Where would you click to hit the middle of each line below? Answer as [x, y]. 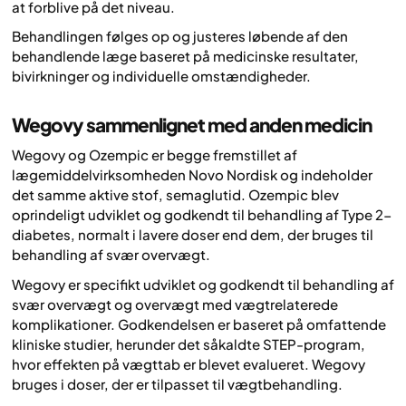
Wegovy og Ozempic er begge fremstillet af [155, 155]
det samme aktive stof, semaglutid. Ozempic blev [175, 195]
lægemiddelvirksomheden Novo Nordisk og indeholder [192, 175]
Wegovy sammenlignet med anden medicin [192, 125]
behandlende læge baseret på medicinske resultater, [185, 55]
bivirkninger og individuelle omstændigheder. [161, 75]
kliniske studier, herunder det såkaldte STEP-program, [188, 343]
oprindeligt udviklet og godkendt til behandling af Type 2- [202, 215]
